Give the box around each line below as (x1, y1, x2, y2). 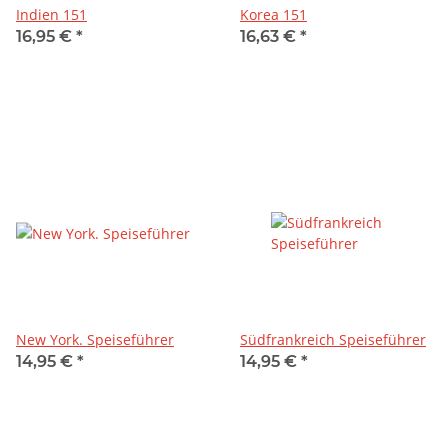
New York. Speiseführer (16, 329, 174, 349)
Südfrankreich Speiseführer (240, 329, 426, 349)
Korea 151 (240, 4, 307, 24)
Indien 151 (16, 4, 87, 24)
